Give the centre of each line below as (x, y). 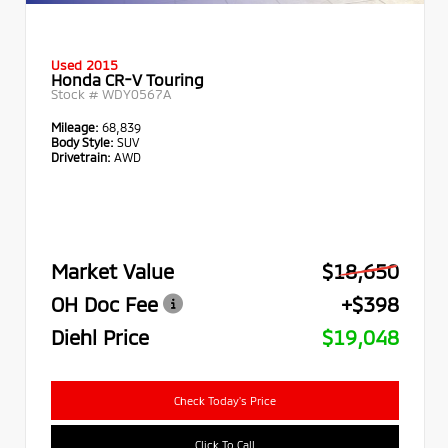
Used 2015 (84, 64)
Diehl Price (100, 337)
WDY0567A (136, 93)
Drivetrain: (81, 156)
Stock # (76, 93)
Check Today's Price (225, 400)
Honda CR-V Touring (127, 79)
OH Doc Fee (104, 304)
